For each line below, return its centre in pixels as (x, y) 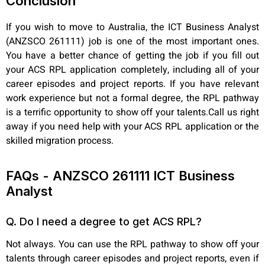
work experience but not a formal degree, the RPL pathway (132, 98)
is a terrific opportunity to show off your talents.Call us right (132, 112)
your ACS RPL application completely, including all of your (132, 70)
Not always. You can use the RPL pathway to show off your (132, 245)
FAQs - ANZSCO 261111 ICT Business (120, 176)
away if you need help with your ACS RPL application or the (132, 126)
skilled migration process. (60, 140)
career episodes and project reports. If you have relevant (132, 84)
